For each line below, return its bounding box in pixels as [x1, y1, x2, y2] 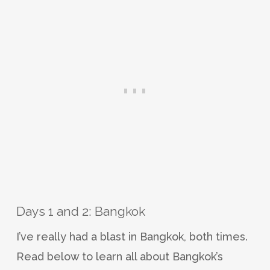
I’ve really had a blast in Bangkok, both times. [16, 230, 248, 243]
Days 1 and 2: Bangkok [16, 203, 145, 219]
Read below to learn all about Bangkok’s [16, 250, 223, 263]
